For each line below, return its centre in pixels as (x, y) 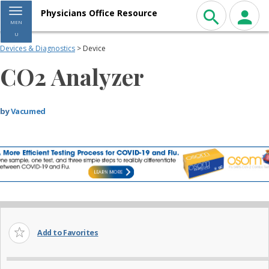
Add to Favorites (68, 233)
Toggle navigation (50, 12)
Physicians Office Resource (99, 13)
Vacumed (28, 111)
